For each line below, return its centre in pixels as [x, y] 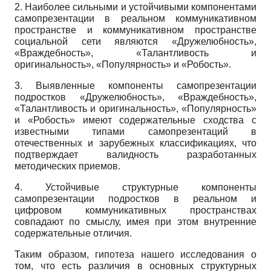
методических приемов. [67, 166]
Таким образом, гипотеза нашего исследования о [135, 255]
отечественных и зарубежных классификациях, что [135, 143]
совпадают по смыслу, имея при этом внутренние [135, 222]
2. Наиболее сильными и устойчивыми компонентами [135, 7]
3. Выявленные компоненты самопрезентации [135, 86]
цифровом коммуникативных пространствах [135, 211]
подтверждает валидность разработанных [135, 155]
